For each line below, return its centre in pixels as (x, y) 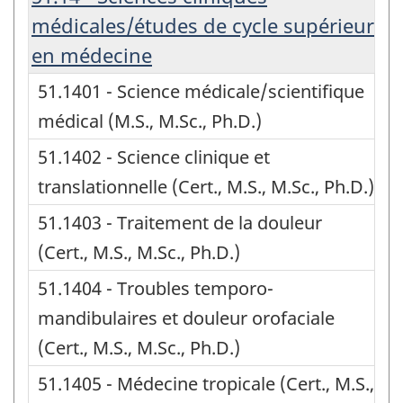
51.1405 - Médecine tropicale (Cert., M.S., (206, 383)
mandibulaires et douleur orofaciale (186, 318)
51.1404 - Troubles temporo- (156, 288)
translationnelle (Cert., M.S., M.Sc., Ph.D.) (206, 186)
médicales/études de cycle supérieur (203, 25)
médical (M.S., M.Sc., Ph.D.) (150, 121)
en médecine (92, 54)
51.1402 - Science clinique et (154, 157)
